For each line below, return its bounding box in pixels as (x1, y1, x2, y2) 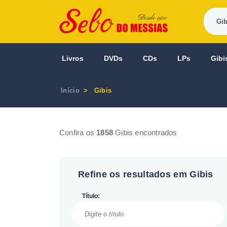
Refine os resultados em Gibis (78, 169, 213, 179)
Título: (82, 193, 100, 200)
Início (61, 87, 80, 94)
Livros (62, 54, 84, 62)
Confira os (59, 128, 97, 137)
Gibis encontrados (113, 128, 177, 137)
